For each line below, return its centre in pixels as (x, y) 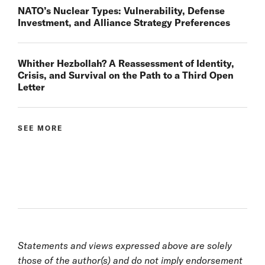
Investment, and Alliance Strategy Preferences (124, 22)
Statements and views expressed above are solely (125, 245)
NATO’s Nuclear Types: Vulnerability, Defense (121, 10)
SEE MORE (40, 128)
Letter (31, 87)
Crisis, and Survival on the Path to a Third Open (126, 75)
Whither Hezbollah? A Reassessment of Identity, (126, 63)
